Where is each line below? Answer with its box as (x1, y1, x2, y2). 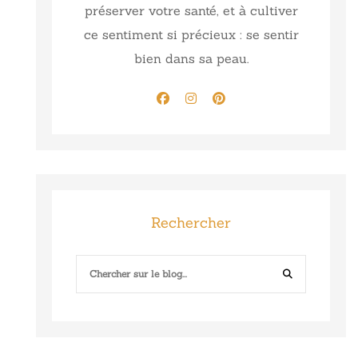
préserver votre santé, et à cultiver (84, 2, 298, 18)
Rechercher (151, 213, 231, 232)
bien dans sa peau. (133, 50, 249, 66)
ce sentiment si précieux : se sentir (83, 26, 299, 42)
